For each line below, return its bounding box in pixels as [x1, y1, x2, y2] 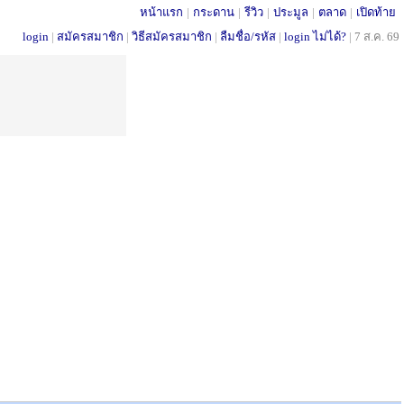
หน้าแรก [140, 5, 183, 19]
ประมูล [273, 5, 308, 19]
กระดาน [193, 5, 234, 19]
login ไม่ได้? [284, 30, 346, 43]
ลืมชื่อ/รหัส [220, 30, 276, 43]
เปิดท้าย [356, 5, 396, 19]
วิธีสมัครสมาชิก [132, 30, 212, 43]
